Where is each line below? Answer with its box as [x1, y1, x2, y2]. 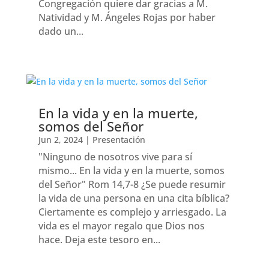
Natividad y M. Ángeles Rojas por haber [38, 11, 216, 25]
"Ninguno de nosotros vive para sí [38, 150, 192, 163]
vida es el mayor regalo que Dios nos [38, 219, 205, 232]
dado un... [38, 25, 83, 38]
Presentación [92, 133, 145, 145]
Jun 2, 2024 [38, 133, 83, 145]
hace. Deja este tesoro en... [38, 232, 160, 246]
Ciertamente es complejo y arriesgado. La [38, 205, 226, 219]
